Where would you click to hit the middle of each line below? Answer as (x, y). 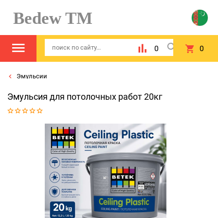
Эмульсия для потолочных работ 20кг (85, 97)
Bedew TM (48, 18)
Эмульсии (31, 76)
